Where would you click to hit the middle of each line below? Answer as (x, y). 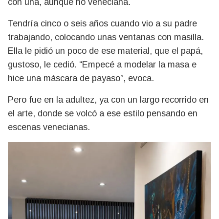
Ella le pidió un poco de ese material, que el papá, (105, 51)
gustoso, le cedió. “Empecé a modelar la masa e (102, 65)
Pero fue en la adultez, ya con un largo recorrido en (108, 100)
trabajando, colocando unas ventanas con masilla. (106, 37)
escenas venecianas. (49, 127)
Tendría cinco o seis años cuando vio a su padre (102, 24)
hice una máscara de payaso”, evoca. (81, 78)
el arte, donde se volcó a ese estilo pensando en (103, 114)
